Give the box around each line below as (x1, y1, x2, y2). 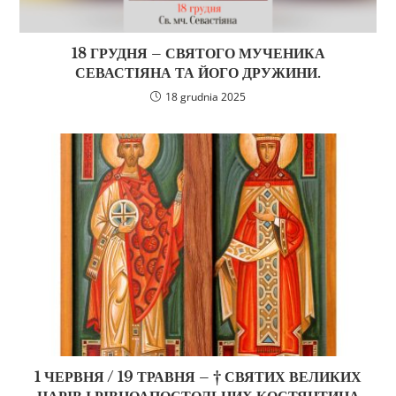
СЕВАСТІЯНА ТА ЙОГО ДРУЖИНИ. (75, 64, 321, 82)
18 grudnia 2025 (165, 89, 246, 105)
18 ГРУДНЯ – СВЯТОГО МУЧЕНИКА (71, 44, 325, 63)
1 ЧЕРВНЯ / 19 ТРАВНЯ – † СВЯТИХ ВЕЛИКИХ (34, 368, 362, 386)
